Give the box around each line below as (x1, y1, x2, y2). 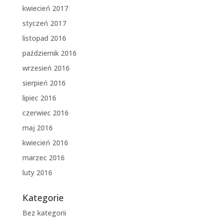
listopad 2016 (22, 33, 66, 43)
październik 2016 (22, 48, 77, 58)
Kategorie (22, 192, 64, 204)
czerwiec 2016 (22, 108, 69, 118)
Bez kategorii (22, 208, 66, 218)
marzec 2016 (22, 153, 65, 163)
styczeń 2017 (22, 18, 66, 28)
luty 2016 (22, 168, 52, 178)
